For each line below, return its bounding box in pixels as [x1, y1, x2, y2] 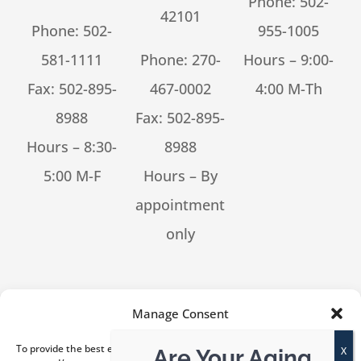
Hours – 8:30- [27, 137, 118, 157]
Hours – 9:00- [243, 50, 334, 70]
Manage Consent [132, 305, 229, 322]
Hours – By [143, 166, 218, 186]
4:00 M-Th [255, 79, 322, 99]
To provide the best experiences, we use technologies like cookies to [16, 342, 330, 355]
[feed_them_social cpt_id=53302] [23, 301, 246, 321]
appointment [135, 195, 226, 215]
